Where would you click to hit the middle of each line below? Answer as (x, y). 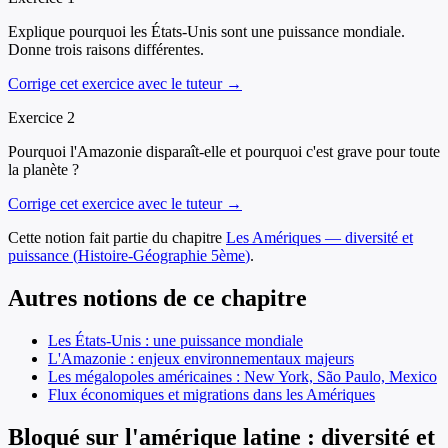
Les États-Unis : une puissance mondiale (175, 340)
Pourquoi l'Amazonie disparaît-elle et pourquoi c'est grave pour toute (224, 152)
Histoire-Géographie (142, 256)
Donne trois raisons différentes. (106, 50)
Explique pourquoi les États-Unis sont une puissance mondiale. (206, 32)
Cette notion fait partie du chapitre (115, 238)
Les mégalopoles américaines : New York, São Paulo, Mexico (242, 376)
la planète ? (43, 170)
